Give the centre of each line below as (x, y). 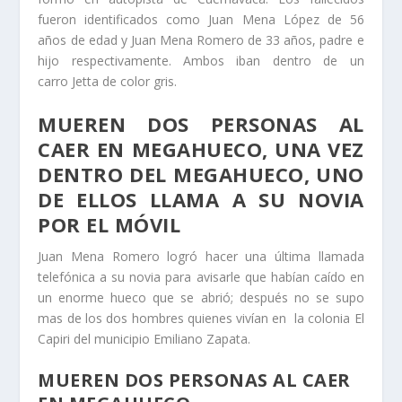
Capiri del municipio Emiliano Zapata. (144, 339)
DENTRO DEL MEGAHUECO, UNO (201, 175)
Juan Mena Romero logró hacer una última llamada (201, 257)
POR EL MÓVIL (109, 225)
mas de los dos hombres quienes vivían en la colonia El (201, 319)
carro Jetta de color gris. (108, 81)
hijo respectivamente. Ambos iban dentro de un (201, 60)
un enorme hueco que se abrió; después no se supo (201, 298)
